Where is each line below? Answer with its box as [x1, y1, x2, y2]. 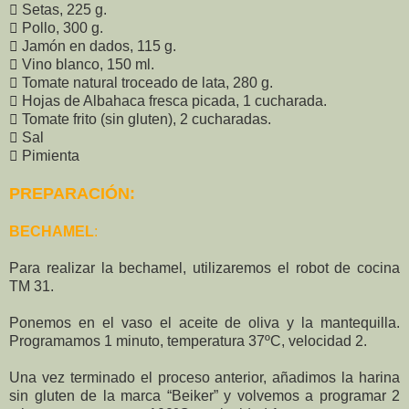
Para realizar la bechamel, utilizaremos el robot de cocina [9, 260, 400, 277]
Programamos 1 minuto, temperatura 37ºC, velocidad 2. [9, 333, 367, 350]
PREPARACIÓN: [9, 184, 135, 204]
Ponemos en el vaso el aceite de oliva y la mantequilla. [9, 315, 400, 331]
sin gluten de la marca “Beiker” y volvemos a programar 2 [9, 388, 400, 404]
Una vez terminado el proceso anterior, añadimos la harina [9, 370, 400, 386]
